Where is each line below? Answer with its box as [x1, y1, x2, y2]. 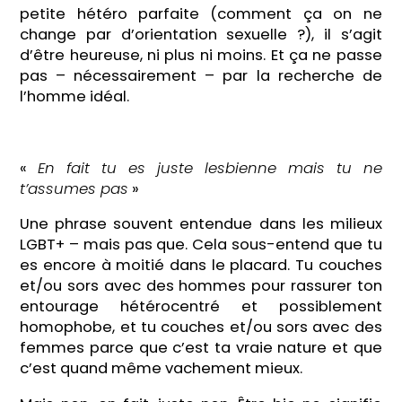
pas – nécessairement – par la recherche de [20, 66, 382, 87]
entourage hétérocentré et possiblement [20, 296, 382, 318]
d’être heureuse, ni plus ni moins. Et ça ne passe [20, 45, 382, 66]
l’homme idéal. [20, 86, 130, 108]
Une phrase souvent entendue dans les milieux [20, 214, 382, 235]
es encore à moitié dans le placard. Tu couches [20, 255, 382, 276]
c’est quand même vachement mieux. [20, 358, 303, 380]
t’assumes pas [20, 178, 129, 199]
